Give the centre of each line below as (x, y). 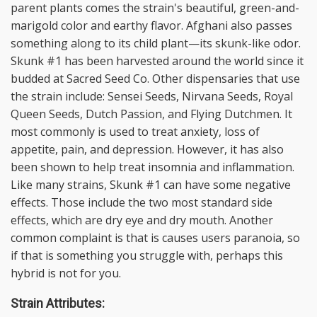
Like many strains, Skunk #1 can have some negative (151, 185)
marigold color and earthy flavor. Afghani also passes (151, 25)
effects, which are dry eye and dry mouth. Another (142, 220)
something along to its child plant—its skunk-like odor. (156, 43)
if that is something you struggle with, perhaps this (147, 255)
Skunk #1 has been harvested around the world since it (157, 61)
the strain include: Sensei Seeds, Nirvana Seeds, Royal (152, 96)
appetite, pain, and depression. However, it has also (147, 149)
